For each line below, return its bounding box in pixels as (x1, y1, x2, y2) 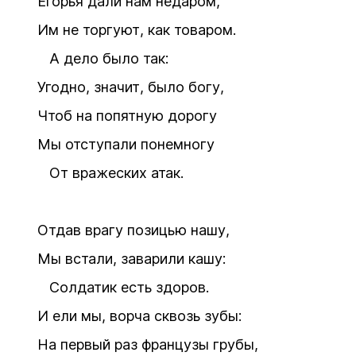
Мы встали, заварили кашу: (37, 250, 226, 267)
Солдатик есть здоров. (37, 279, 209, 296)
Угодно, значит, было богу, (37, 79, 224, 95)
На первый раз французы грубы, (37, 336, 258, 353)
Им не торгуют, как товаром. (37, 21, 236, 38)
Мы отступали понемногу (37, 136, 215, 153)
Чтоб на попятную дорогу (37, 107, 217, 124)
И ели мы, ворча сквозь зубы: (37, 308, 242, 324)
